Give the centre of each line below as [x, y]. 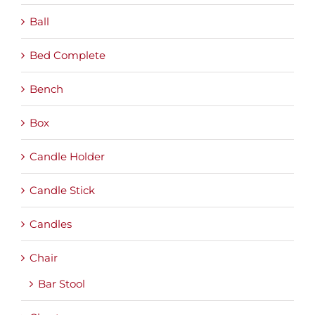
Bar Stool [62, 284]
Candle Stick [62, 191]
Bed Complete [67, 56]
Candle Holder [67, 157]
